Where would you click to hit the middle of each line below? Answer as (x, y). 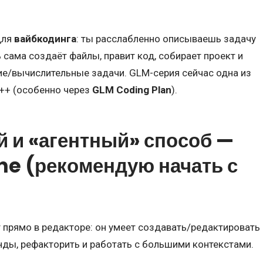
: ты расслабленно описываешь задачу (166, 39)
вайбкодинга (45, 39)
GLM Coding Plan (132, 90)
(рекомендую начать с (129, 166)
